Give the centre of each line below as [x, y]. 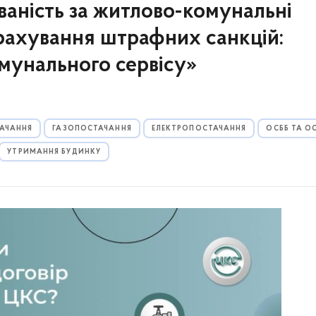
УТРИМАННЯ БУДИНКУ [54, 152]
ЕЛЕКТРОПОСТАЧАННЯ [199, 129]
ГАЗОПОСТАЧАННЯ [92, 129]
